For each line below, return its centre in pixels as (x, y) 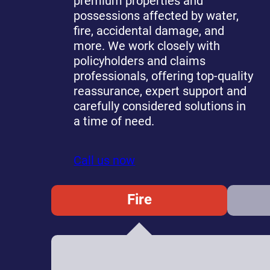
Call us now (105, 161)
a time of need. (114, 122)
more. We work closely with (147, 46)
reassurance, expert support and (160, 92)
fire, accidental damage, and (149, 31)
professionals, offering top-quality (164, 77)
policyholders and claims (140, 61)
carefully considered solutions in (160, 107)
